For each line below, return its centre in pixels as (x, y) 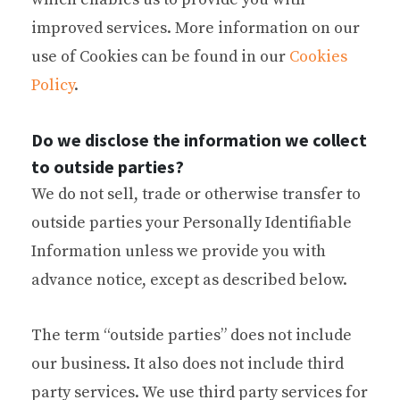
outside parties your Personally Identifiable (192, 222)
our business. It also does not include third (187, 363)
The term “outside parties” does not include (192, 335)
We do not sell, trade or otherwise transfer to (196, 194)
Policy (53, 85)
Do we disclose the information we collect (199, 139)
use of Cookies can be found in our (160, 56)
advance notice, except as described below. (189, 279)
